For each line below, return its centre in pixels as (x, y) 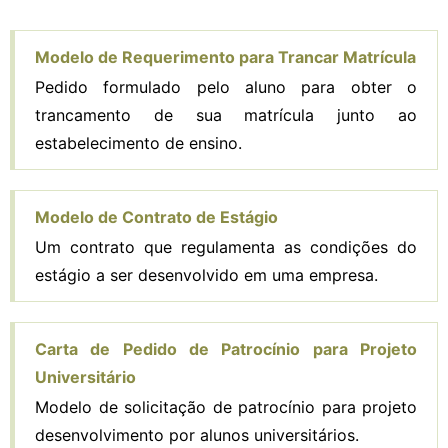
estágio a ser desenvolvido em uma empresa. (206, 274)
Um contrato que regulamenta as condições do (226, 246)
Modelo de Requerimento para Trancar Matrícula (225, 56)
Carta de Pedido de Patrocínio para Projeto (226, 348)
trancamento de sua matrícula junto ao (226, 114)
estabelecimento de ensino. (138, 142)
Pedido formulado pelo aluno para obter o (226, 86)
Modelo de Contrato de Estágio (156, 216)
